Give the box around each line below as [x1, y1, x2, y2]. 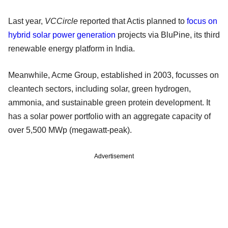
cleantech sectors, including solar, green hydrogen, [8, 84, 191, 93]
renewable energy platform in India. [8, 44, 139, 53]
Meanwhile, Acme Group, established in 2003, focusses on [8, 70, 219, 79]
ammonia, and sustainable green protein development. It [8, 98, 210, 107]
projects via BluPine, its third [118, 30, 220, 39]
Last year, [8, 16, 45, 25]
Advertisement [94, 152, 134, 160]
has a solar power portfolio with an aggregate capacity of [8, 111, 211, 121]
